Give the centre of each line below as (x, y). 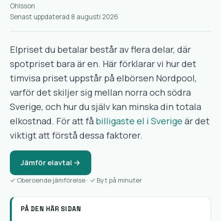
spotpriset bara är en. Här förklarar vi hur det (103, 64)
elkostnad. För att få (53, 121)
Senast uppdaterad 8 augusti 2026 (64, 17)
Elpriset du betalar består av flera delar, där (100, 49)
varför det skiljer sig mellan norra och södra (100, 92)
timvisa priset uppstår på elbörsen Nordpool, (103, 78)
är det (196, 121)
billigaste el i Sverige (139, 121)
